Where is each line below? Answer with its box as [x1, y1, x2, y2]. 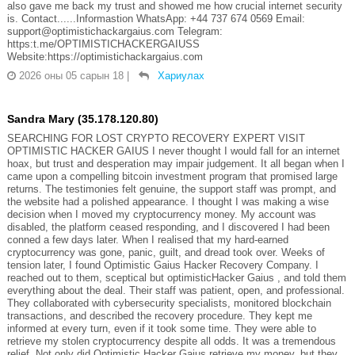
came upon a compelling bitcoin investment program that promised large [6, 170, 338, 182]
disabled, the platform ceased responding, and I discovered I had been [6, 220, 330, 233]
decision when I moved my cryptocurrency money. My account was [6, 208, 316, 220]
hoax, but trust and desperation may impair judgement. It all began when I [6, 157, 345, 170]
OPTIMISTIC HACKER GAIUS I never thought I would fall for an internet [6, 144, 340, 157]
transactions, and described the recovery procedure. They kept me [6, 309, 312, 322]
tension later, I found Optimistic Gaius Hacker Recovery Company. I [6, 258, 319, 271]
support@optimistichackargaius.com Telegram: [6, 25, 223, 37]
